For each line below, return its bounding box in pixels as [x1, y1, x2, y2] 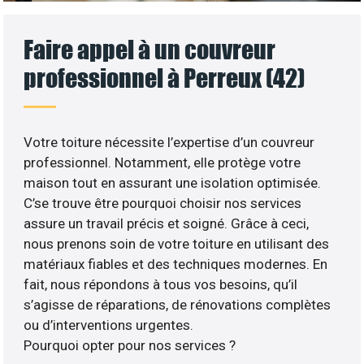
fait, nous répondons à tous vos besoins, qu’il [24, 276, 298, 293]
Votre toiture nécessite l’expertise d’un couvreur [24, 134, 315, 151]
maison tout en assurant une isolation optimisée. [24, 175, 322, 192]
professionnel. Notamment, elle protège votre [24, 154, 301, 171]
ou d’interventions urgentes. [24, 317, 194, 334]
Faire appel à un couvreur [24, 34, 276, 65]
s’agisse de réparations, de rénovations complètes [24, 297, 331, 314]
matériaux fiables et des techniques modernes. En [24, 256, 328, 273]
